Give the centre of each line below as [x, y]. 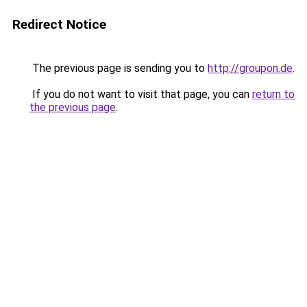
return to [273, 94]
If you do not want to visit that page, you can [141, 94]
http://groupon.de [250, 68]
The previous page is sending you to [119, 68]
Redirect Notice [59, 24]
